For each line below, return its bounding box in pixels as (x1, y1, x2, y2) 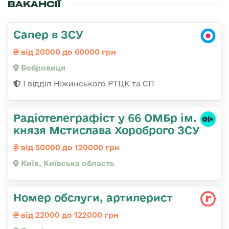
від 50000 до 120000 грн (19, 143, 120, 152)
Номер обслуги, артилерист (13, 191, 173, 204)
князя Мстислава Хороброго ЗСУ (13, 124, 200, 136)
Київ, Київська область (19, 159, 114, 168)
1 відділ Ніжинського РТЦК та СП (20, 79, 154, 88)
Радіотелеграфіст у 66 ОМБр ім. (13, 111, 197, 124)
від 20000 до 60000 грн (19, 48, 116, 57)
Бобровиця (19, 63, 65, 73)
